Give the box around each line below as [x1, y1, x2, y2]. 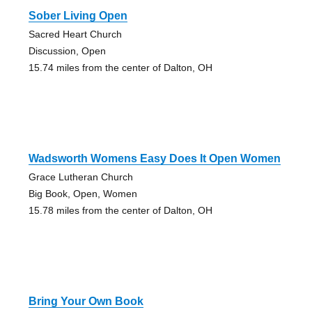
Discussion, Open [28, 45, 106, 57]
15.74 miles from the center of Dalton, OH [28, 62, 212, 74]
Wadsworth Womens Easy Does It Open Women [28, 153, 281, 165]
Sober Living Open [28, 10, 127, 22]
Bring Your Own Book [28, 295, 143, 308]
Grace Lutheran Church [28, 171, 133, 183]
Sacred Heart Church [28, 29, 122, 40]
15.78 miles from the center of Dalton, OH [28, 205, 212, 217]
